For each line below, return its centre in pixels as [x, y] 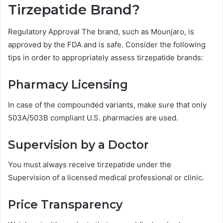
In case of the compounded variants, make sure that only [107, 105]
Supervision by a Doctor [78, 145]
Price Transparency [65, 205]
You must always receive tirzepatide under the [90, 165]
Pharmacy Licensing [68, 85]
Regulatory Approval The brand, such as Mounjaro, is [101, 32]
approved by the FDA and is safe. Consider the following [107, 45]
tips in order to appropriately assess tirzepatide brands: [106, 58]
